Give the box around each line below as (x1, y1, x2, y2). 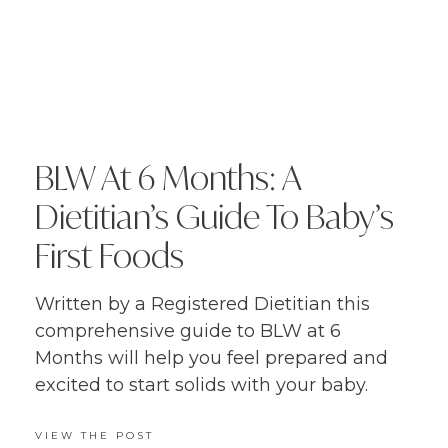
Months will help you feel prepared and (35, 346, 388, 369)
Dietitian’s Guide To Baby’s (35, 195, 394, 237)
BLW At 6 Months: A (35, 156, 301, 198)
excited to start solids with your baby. (35, 373, 373, 396)
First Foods (35, 234, 184, 276)
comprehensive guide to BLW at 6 (35, 319, 341, 342)
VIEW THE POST (35, 428, 154, 442)
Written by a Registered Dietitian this (35, 292, 370, 315)
